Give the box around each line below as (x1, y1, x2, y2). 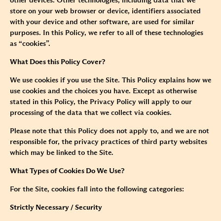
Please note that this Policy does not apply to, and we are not (10, 127, 209, 135)
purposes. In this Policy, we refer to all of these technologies (10, 29, 203, 37)
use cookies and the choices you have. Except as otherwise (10, 87, 197, 95)
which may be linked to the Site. (10, 149, 113, 157)
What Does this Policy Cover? (10, 58, 105, 66)
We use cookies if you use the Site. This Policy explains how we (10, 76, 211, 84)
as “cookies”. (10, 40, 50, 48)
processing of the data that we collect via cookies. (10, 109, 172, 117)
